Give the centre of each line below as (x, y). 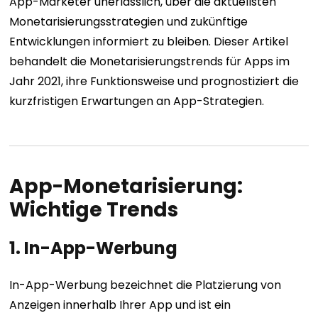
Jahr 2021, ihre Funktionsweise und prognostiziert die (154, 81)
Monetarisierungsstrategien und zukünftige (129, 22)
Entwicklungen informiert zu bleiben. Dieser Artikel (149, 42)
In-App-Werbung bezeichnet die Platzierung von (146, 285)
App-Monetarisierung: (126, 186)
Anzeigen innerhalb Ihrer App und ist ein (120, 305)
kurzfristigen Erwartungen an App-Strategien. (137, 101)
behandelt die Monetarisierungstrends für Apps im (150, 61)
